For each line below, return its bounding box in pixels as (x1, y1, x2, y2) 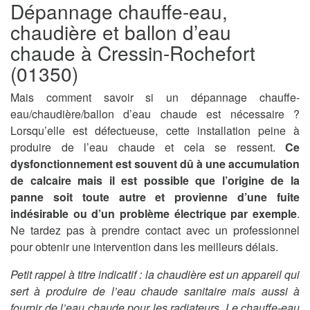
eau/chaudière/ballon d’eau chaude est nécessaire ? (10, 106, 300, 122)
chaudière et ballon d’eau (10, 18, 231, 46)
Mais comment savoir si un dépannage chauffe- (10, 89, 300, 106)
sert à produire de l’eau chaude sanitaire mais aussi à (10, 283, 300, 300)
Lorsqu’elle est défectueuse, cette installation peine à (10, 122, 300, 139)
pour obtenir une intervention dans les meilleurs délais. (10, 239, 278, 255)
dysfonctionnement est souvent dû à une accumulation (10, 156, 300, 172)
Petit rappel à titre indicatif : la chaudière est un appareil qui (10, 266, 300, 283)
